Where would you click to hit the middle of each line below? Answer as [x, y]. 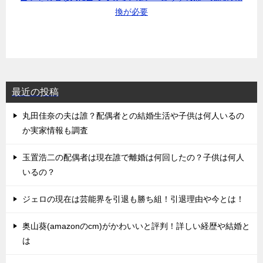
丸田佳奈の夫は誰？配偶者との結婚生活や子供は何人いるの [133, 115]
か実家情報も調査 [55, 130]
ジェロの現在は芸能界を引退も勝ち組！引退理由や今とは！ [133, 199]
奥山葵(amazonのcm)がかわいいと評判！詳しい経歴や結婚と [136, 226]
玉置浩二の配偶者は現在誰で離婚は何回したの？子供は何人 [133, 157]
